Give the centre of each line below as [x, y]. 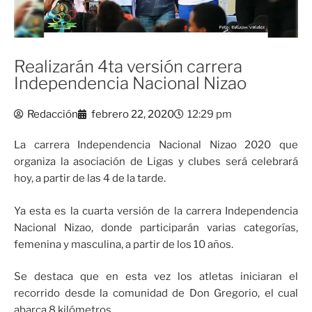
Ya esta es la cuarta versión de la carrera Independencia [156, 211]
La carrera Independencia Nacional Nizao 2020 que [156, 145]
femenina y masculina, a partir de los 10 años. [124, 244]
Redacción [53, 115]
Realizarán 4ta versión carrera [128, 67]
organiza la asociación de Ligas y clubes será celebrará [156, 162]
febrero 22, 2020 [133, 115]
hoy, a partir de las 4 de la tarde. [90, 179]
